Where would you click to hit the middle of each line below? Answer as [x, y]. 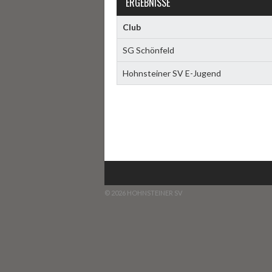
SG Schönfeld [148, 50]
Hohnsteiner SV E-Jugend [172, 73]
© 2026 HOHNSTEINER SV [143, 193]
